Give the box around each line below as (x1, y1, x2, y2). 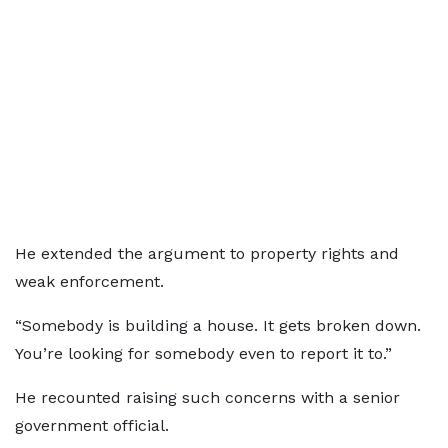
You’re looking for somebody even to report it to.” (15, 344, 392, 363)
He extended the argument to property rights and (15, 244, 399, 263)
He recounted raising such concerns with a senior (15, 388, 400, 407)
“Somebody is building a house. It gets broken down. (15, 316, 421, 335)
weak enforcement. (15, 272, 164, 291)
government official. (15, 416, 169, 435)
